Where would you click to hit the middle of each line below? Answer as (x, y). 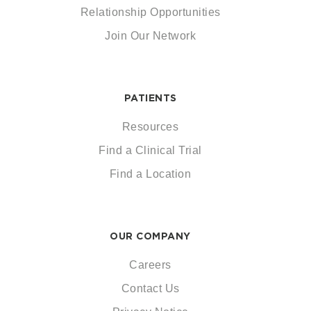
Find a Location (150, 174)
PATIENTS (150, 98)
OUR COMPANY (150, 236)
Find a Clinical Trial (150, 150)
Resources (150, 127)
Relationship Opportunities (150, 12)
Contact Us (150, 288)
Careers (150, 265)
